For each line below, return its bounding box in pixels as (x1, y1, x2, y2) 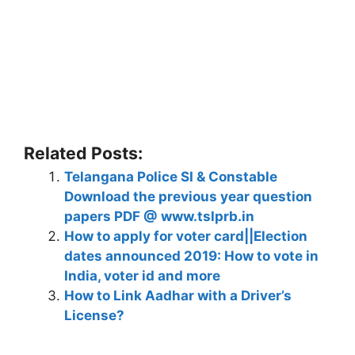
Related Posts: (24, 142, 143, 163)
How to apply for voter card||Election (64, 227, 307, 244)
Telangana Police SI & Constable (64, 168, 277, 185)
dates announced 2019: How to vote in (64, 247, 319, 264)
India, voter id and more (64, 267, 220, 284)
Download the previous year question (64, 188, 312, 204)
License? (64, 307, 124, 323)
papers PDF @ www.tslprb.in (64, 208, 254, 224)
